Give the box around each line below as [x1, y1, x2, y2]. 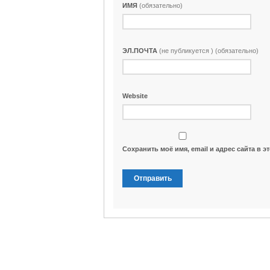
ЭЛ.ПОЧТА [122, 47, 159, 54]
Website [122, 92, 148, 99]
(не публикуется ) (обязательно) [159, 47, 259, 54]
